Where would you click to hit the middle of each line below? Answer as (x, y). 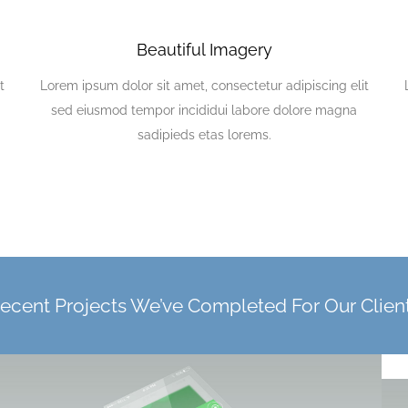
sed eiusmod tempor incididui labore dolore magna (204, 110)
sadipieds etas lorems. (204, 134)
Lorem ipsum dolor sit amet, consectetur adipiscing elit (204, 85)
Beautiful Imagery (204, 49)
